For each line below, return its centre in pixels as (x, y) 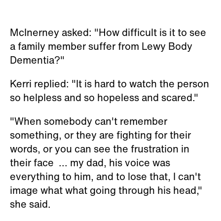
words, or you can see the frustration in (100, 148)
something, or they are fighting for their (100, 135)
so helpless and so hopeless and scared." (104, 97)
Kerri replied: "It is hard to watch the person (110, 83)
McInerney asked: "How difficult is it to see (108, 32)
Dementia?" (37, 60)
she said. (32, 204)
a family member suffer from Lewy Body (101, 46)
